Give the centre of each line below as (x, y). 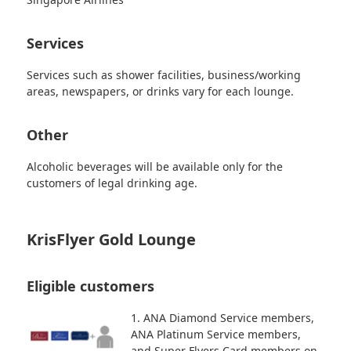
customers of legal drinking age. (112, 183)
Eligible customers (91, 286)
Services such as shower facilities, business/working (164, 74)
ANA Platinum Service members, (215, 334)
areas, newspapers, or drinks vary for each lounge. (161, 91)
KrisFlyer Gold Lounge (112, 239)
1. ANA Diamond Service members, (222, 317)
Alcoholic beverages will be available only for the (155, 166)
